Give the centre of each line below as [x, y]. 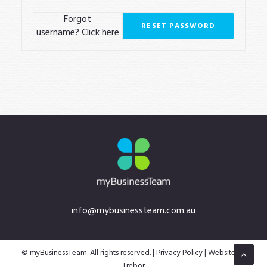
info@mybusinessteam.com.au [133, 210]
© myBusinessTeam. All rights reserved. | [89, 253]
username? [59, 32]
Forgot [78, 19]
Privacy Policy [179, 253]
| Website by [224, 253]
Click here [100, 32]
